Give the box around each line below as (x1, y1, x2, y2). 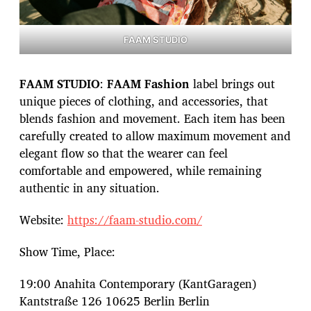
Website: (19, 210, 67, 229)
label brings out (190, 74, 275, 93)
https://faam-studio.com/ (67, 210, 202, 229)
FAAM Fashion (107, 74, 190, 93)
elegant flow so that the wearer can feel (19, 143, 228, 162)
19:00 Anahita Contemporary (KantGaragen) (19, 274, 256, 294)
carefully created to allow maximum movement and (19, 126, 291, 145)
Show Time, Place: (19, 242, 115, 262)
